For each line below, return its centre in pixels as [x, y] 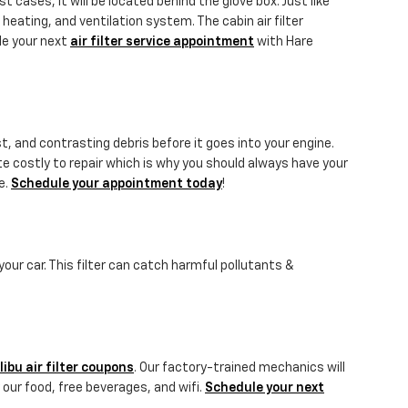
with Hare [284, 42]
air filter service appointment [162, 42]
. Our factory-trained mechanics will [240, 368]
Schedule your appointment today [117, 184]
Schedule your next [265, 388]
